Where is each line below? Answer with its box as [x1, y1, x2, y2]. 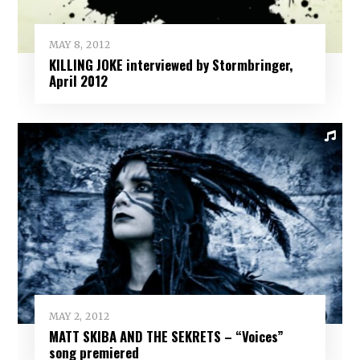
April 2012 [48, 71, 108, 92]
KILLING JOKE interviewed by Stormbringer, [48, 55, 292, 76]
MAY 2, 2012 [48, 309, 110, 322]
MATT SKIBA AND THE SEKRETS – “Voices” [48, 325, 284, 346]
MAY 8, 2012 [48, 39, 111, 51]
